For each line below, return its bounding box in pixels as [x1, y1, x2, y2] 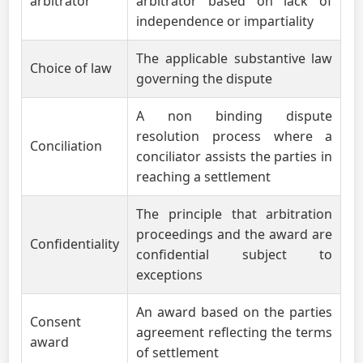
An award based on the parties [136, 303, 333, 321]
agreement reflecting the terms [136, 323, 333, 341]
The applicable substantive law [136, 49, 333, 67]
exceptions [136, 266, 203, 284]
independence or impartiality [136, 12, 314, 30]
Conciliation [30, 137, 103, 155]
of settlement [136, 344, 220, 361]
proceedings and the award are [136, 225, 333, 243]
